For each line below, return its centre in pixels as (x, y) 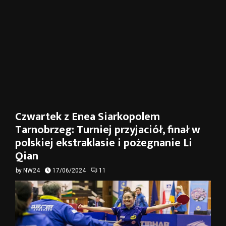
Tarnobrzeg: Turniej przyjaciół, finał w (108, 130)
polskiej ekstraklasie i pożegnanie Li (104, 143)
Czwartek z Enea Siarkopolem (88, 117)
